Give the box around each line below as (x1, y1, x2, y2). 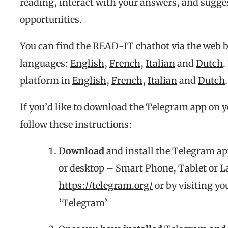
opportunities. (20, 14, 82, 26)
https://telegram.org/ (59, 180, 153, 192)
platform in (20, 75, 72, 87)
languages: (20, 58, 70, 70)
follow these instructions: (20, 119, 134, 131)
